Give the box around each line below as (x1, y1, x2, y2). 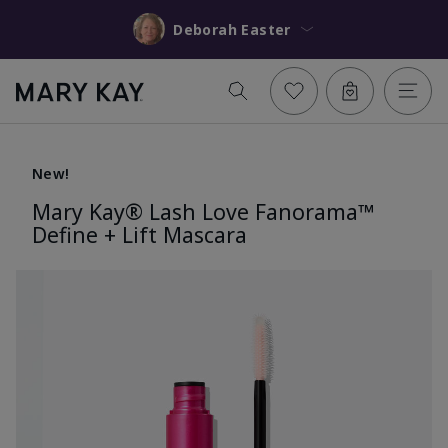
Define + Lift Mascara (32, 219, 247, 249)
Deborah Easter (241, 19, 291, 39)
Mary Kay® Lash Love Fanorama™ (32, 196, 374, 226)
